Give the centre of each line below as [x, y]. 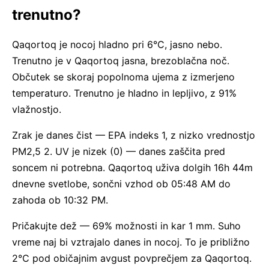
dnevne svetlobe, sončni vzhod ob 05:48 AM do [121, 184]
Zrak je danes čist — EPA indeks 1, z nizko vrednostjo [134, 135]
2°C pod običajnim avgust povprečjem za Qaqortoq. [132, 258]
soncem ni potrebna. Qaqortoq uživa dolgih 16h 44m [132, 168]
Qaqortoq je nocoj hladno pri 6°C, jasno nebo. [117, 44]
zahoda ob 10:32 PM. [60, 200]
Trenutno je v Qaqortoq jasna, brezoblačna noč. [121, 61]
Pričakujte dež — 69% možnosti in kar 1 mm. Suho [126, 226]
